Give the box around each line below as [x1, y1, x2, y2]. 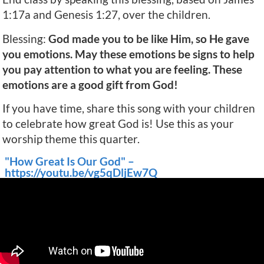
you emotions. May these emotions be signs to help [2, 47, 255, 61]
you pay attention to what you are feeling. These [2, 62, 242, 76]
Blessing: [2, 31, 48, 45]
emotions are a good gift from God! [2, 77, 178, 91]
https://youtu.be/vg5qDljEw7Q [5, 165, 157, 179]
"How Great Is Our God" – [5, 154, 134, 168]
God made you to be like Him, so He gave [48, 31, 249, 45]
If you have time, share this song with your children [2, 101, 255, 115]
